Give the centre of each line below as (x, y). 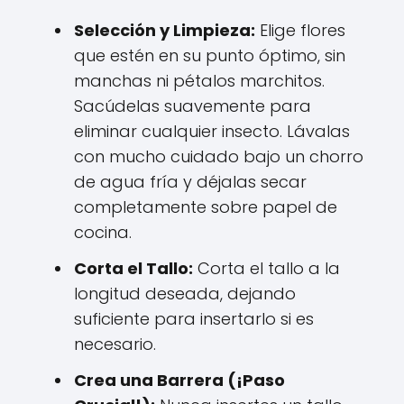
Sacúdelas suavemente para (193, 106)
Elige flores (300, 30)
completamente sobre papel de (206, 207)
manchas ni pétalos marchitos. (199, 80)
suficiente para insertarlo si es (194, 318)
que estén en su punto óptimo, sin (210, 55)
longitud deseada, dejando (185, 293)
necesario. (115, 344)
